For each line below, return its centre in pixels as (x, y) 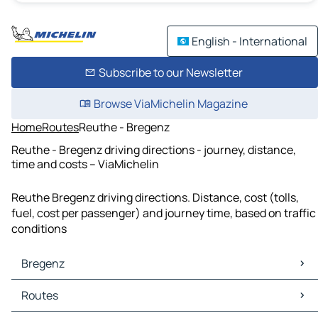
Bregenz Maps (51, 288)
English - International (250, 41)
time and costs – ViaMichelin (85, 164)
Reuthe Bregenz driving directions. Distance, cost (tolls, (155, 198)
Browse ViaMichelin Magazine (170, 104)
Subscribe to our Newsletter (170, 72)
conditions (39, 229)
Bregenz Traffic (54, 303)
